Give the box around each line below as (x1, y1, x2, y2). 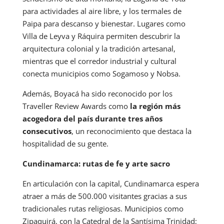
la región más (129, 100, 180, 111)
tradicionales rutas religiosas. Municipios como (22, 203, 183, 213)
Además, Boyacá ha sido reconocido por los (22, 88, 172, 98)
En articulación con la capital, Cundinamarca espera (22, 178, 199, 188)
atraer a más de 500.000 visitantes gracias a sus (22, 190, 187, 201)
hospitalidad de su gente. (22, 138, 108, 148)
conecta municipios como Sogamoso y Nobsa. (22, 68, 180, 78)
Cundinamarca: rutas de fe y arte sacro (22, 158, 170, 168)
